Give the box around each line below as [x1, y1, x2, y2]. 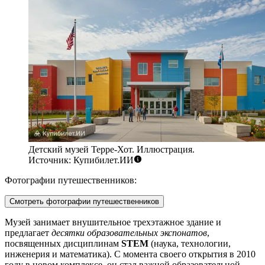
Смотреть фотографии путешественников [9, 197, 159, 206]
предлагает [5, 228, 51, 238]
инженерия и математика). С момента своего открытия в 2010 [5, 249, 256, 260]
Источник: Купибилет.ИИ [28, 155, 134, 166]
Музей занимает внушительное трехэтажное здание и [5, 217, 221, 228]
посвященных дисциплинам [5, 238, 121, 249]
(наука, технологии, [148, 238, 231, 249]
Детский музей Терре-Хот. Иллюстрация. [28, 144, 195, 155]
